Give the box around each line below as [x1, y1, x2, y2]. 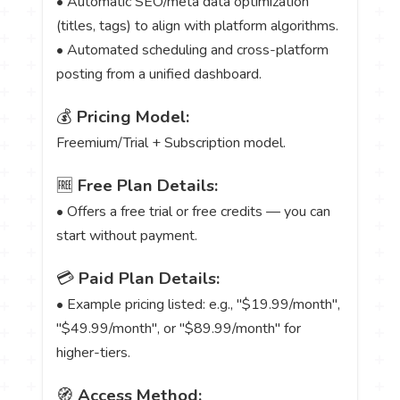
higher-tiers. [56, 343, 131, 363]
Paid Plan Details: [79, 267, 221, 291]
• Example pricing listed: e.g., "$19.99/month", [56, 295, 341, 315]
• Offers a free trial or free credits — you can [56, 201, 331, 221]
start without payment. [56, 225, 198, 246]
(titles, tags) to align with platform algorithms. [56, 15, 339, 36]
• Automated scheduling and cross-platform [56, 39, 329, 60]
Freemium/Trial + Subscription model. [56, 132, 287, 153]
